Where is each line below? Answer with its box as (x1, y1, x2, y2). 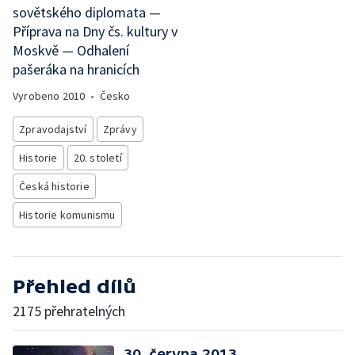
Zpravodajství (19, 122, 87, 136)
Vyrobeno (13, 89, 63, 103)
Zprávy (102, 122, 137, 136)
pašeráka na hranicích (13, 60, 139, 78)
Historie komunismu (19, 208, 116, 222)
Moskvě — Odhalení (13, 41, 129, 59)
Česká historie (19, 179, 90, 193)
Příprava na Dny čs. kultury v (13, 22, 177, 40)
